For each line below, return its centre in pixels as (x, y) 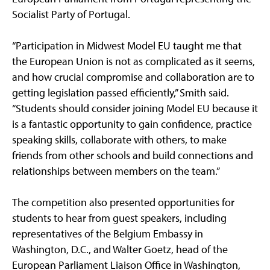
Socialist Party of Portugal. (71, 14)
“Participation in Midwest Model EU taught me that (127, 46)
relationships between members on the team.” (116, 171)
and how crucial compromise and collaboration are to (133, 77)
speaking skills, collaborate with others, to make (119, 140)
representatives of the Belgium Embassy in (108, 234)
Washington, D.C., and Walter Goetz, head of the (120, 250)
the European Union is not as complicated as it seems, (133, 61)
